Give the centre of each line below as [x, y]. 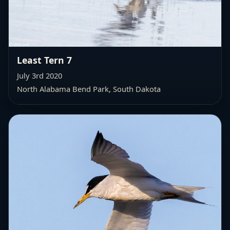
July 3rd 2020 [40, 76]
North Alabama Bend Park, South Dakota [89, 89]
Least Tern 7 [44, 60]
